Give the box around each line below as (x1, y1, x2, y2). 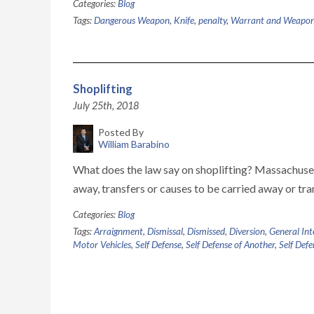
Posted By (97, 126, 144, 138)
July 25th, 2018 (73, 100, 139, 111)
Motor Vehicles (73, 239, 131, 250)
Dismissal (147, 226, 183, 237)
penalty (198, 15, 226, 26)
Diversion (229, 226, 265, 237)
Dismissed (187, 226, 225, 237)
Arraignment (94, 226, 143, 237)
